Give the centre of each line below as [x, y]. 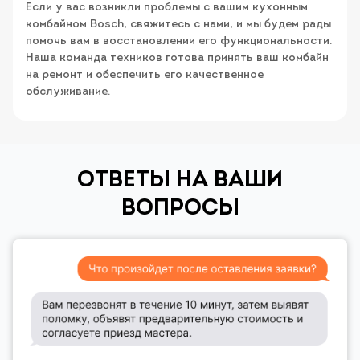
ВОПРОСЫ [180, 209]
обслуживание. [68, 92]
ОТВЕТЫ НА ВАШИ [180, 180]
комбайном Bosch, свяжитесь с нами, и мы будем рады [178, 25]
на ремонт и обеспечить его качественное [145, 76]
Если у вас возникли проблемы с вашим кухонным [167, 8]
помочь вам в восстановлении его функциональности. [179, 42]
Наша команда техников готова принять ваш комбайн [177, 59]
